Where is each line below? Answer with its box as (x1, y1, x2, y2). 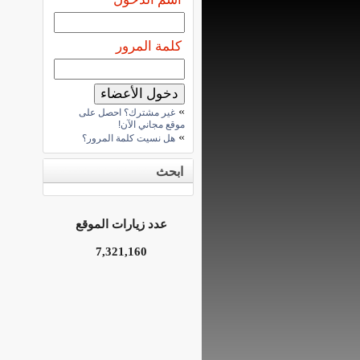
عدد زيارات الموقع (76, 217, 167, 231)
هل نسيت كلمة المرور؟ (82, 133, 175, 144)
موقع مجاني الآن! (118, 119, 185, 130)
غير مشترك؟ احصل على (79, 107, 175, 118)
